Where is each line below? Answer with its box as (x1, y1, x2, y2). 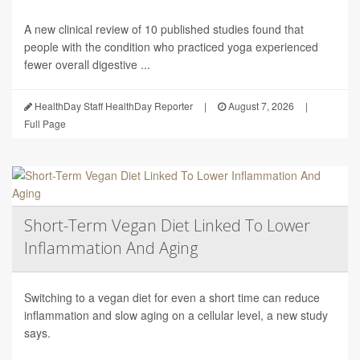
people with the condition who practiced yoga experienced (24, 39, 318, 55)
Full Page (24, 117, 66, 131)
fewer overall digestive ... (24, 56, 150, 73)
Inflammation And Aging (24, 237, 198, 260)
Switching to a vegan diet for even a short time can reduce (24, 289, 320, 306)
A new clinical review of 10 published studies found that (24, 21, 304, 38)
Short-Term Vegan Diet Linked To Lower (24, 215, 310, 237)
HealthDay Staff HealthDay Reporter (32, 99, 193, 113)
